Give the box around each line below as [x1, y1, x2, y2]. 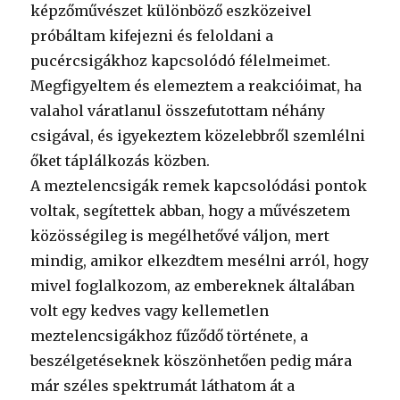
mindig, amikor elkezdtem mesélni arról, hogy [30, 252, 370, 271]
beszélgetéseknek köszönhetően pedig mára [30, 352, 353, 371]
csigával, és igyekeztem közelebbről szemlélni [30, 127, 366, 146]
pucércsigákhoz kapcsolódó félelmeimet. [30, 52, 331, 71]
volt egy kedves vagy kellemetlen [30, 302, 270, 321]
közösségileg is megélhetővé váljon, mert [30, 227, 330, 246]
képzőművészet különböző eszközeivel [30, 2, 312, 21]
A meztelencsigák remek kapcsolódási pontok [30, 177, 368, 196]
